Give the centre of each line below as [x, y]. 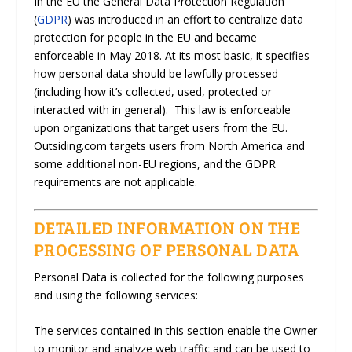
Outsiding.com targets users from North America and [169, 146]
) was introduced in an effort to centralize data [185, 20]
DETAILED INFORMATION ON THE [167, 227]
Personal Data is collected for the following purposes [169, 277]
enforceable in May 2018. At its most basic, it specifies [171, 56]
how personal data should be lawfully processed [156, 74]
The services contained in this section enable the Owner [175, 330]
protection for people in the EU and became [145, 38]
